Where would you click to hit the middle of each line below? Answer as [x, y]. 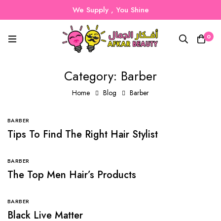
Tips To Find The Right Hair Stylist [83, 134]
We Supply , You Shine [110, 10]
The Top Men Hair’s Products [72, 175]
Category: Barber [110, 76]
